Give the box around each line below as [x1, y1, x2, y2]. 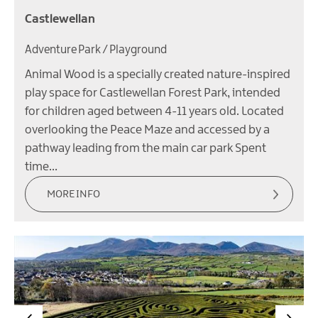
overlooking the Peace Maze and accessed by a [25, 124, 270, 137]
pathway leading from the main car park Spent [25, 142, 266, 155]
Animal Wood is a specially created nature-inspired [25, 68, 290, 82]
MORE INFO [47, 189, 100, 201]
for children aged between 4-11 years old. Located [25, 105, 284, 119]
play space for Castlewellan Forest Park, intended [25, 87, 280, 100]
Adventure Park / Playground [25, 44, 167, 57]
